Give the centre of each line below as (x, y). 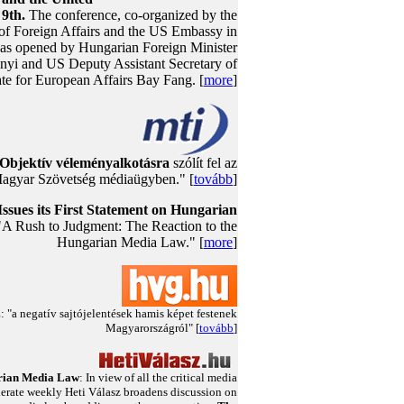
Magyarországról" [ (152, 328)
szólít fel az (203, 163)
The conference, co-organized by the (131, 15)
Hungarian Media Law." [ (130, 242)
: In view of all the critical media (158, 377)
